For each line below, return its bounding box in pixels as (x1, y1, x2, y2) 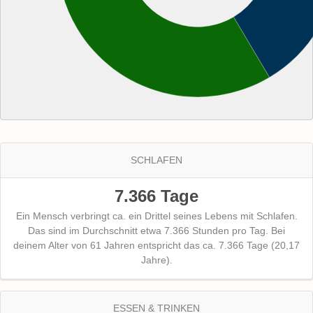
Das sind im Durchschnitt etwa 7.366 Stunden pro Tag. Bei (28, 225, 285, 237)
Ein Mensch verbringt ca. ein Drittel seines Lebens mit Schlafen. (15, 210, 298, 222)
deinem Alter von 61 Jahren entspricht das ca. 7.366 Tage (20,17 (13, 240, 300, 252)
